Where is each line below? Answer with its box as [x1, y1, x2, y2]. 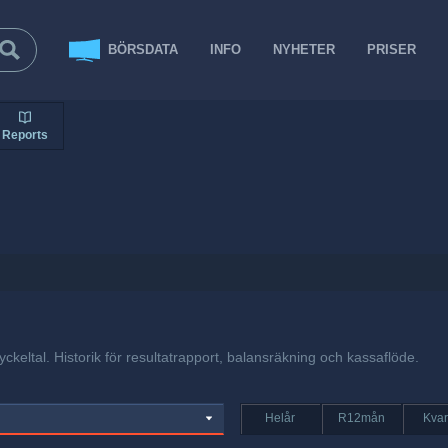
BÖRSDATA [108, 42, 179, 57]
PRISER [367, 42, 417, 57]
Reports [2, 127, 48, 142]
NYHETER [273, 42, 336, 57]
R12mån [337, 411, 385, 426]
